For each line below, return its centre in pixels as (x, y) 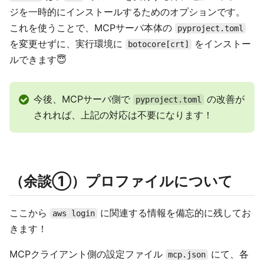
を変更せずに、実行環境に (67, 44)
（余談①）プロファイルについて (121, 181)
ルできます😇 (38, 60)
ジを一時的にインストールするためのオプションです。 (127, 12)
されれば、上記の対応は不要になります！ (123, 115)
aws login (74, 213)
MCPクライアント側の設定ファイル (88, 254)
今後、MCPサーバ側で (83, 99)
